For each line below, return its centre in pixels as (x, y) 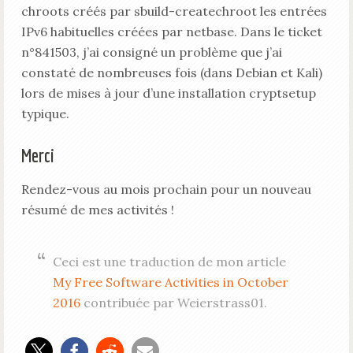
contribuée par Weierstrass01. (173, 303)
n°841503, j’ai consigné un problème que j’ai (151, 52)
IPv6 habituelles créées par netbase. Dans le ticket (171, 32)
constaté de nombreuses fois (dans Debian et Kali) (171, 72)
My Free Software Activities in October (170, 282)
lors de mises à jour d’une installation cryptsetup (168, 93)
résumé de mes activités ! (97, 210)
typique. (45, 113)
